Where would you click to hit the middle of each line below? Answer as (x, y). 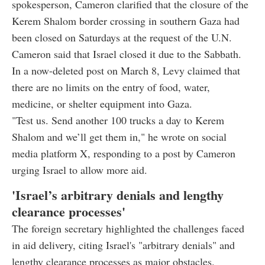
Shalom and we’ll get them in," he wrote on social (119, 137)
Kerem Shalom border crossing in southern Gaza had (126, 21)
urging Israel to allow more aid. (80, 170)
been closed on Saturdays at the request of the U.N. (122, 37)
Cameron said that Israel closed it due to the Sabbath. (127, 54)
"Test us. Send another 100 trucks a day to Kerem (118, 120)
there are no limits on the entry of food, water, (111, 87)
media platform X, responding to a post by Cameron (124, 153)
